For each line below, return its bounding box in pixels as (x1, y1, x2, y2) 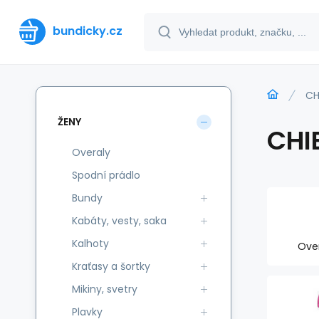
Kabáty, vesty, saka (72, 214, 167, 228)
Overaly (72, 145, 110, 159)
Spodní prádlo (72, 168, 140, 182)
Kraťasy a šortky (72, 259, 150, 273)
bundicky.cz (53, 23, 122, 39)
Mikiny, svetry (72, 282, 137, 296)
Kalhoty (72, 236, 109, 251)
